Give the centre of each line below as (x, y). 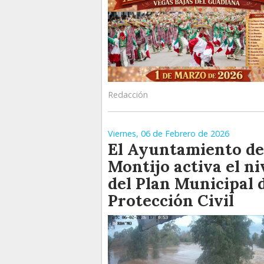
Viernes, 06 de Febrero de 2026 (169, 133)
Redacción (128, 94)
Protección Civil (171, 200)
